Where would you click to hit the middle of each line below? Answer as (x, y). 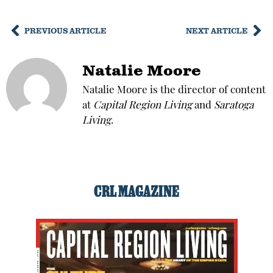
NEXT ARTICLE (217, 30)
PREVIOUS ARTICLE (66, 30)
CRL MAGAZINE (136, 193)
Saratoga (234, 106)
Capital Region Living (143, 106)
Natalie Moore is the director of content (174, 91)
